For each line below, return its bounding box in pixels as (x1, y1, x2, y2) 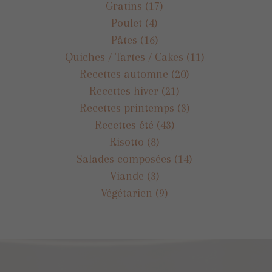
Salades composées (76, 152, 171, 166)
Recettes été (94, 118, 154, 132)
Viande (109, 169, 144, 183)
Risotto (109, 135, 144, 149)
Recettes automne (80, 67, 168, 81)
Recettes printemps (79, 101, 174, 115)
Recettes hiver (89, 84, 158, 98)
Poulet (111, 16, 142, 30)
